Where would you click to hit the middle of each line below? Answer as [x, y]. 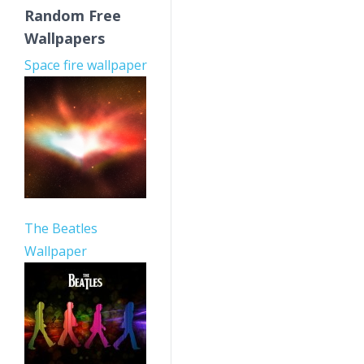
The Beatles [61, 228]
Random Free [73, 15]
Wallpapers [65, 38]
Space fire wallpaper [86, 65]
